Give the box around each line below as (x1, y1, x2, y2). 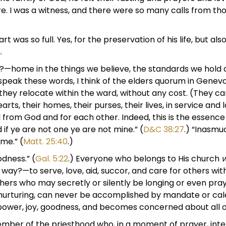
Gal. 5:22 (35, 153, 68, 164)
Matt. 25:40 (23, 136, 68, 147)
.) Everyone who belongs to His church (68, 153, 221, 164)
